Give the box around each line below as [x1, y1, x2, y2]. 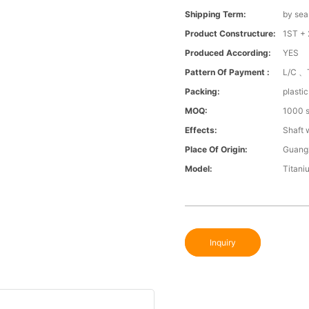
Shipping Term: [185, 9, 247, 20]
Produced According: [185, 48, 272, 59]
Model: [185, 163, 213, 175]
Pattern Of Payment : [185, 67, 270, 78]
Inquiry [210, 237, 237, 248]
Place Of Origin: [185, 144, 248, 155]
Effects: [185, 125, 218, 136]
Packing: [185, 86, 221, 97]
